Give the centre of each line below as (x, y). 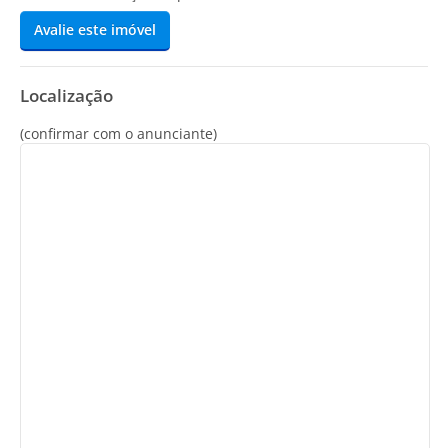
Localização (66, 96)
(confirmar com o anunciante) (118, 134)
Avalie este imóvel (95, 30)
